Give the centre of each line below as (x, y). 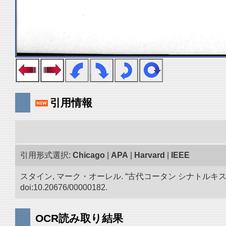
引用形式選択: (46, 155)
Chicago (89, 155)
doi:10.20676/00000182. (64, 187)
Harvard (150, 155)
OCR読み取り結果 (79, 218)
